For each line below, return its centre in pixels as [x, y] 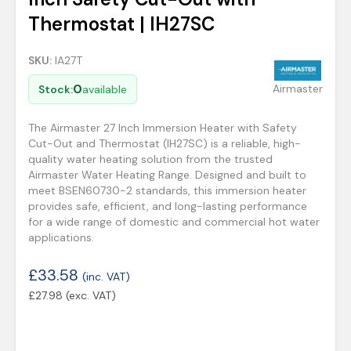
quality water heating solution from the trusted [150, 159]
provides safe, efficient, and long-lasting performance [168, 206]
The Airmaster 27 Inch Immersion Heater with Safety [163, 128]
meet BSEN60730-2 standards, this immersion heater [167, 190]
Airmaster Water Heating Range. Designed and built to [167, 175]
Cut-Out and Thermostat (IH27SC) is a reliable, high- [165, 143]
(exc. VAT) [91, 295]
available [105, 89]
